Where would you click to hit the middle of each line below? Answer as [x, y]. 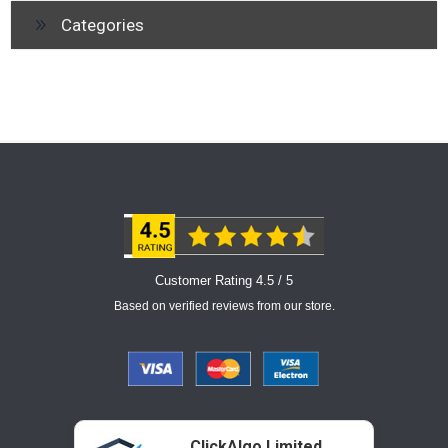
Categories [102, 24]
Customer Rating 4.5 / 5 [224, 280]
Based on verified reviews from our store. [224, 305]
